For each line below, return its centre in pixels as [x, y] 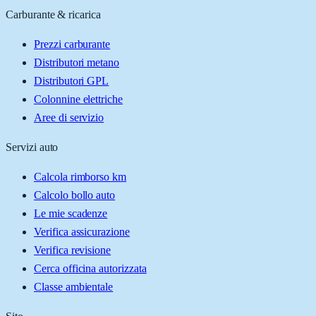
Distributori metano [77, 62]
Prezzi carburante [72, 44]
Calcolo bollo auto [75, 195]
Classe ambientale [74, 287]
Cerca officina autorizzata [90, 268]
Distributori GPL [72, 81]
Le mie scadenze [71, 213]
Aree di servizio [69, 117]
